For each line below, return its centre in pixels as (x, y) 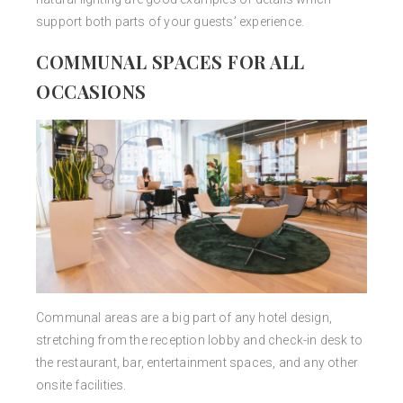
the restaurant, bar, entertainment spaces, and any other (197, 363)
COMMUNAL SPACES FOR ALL (170, 62)
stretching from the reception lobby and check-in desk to (200, 340)
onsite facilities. (81, 385)
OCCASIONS (91, 92)
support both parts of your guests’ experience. (170, 22)
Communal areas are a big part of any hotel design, (184, 318)
